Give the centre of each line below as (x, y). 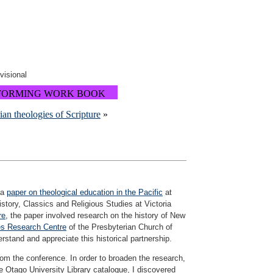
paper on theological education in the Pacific (85, 192)
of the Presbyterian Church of (119, 227)
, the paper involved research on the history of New (95, 215)
